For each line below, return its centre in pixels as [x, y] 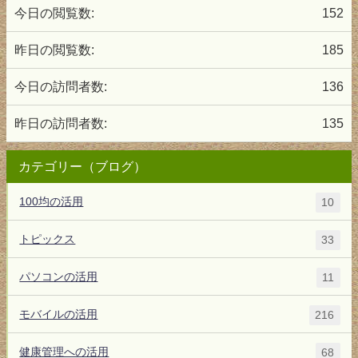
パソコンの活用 [59, 276]
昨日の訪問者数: [61, 123]
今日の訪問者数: [61, 87]
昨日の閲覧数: [54, 50]
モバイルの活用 [59, 314]
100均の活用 [52, 201]
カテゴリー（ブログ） [82, 167]
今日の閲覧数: [54, 13]
